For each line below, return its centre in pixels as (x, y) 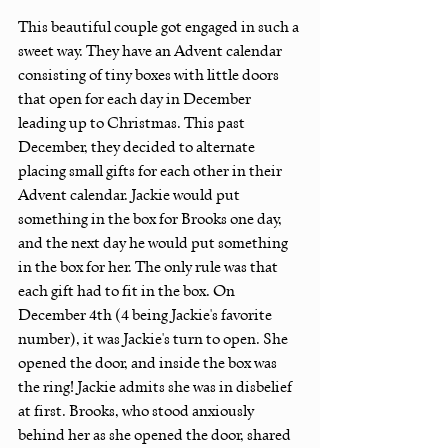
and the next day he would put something (154, 242)
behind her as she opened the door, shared (156, 434)
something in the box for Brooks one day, (151, 218)
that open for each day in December (136, 98)
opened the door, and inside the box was (149, 362)
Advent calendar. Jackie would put (130, 194)
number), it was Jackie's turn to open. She (154, 338)
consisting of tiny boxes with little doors (150, 74)
